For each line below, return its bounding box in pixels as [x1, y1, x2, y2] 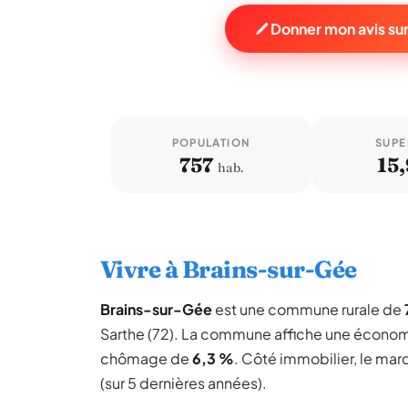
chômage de [100, 349, 192, 368]
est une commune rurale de [212, 300, 404, 319]
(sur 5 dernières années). [100, 373, 267, 393]
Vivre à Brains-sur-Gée [100, 255, 357, 284]
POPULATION [171, 136, 251, 149]
